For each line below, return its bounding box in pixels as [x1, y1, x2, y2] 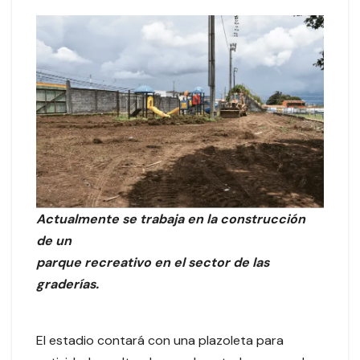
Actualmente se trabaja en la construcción [36, 211, 305, 228]
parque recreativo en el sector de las [36, 254, 269, 272]
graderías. [36, 276, 99, 293]
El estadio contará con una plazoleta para [36, 332, 284, 350]
